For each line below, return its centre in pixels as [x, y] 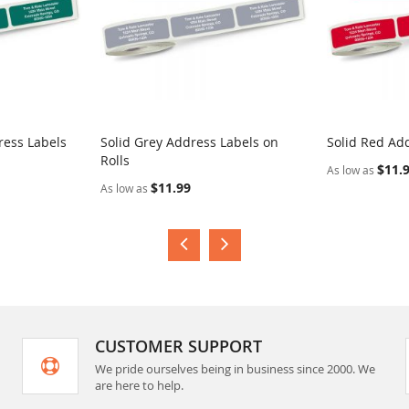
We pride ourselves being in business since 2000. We [235, 369]
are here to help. [139, 385]
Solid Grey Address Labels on [189, 142]
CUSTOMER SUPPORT [178, 346]
